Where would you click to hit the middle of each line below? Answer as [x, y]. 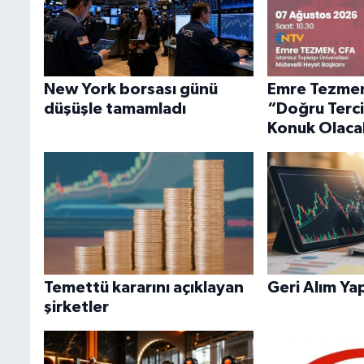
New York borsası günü [131, 90]
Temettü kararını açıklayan [144, 288]
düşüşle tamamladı [115, 109]
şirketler [77, 308]
